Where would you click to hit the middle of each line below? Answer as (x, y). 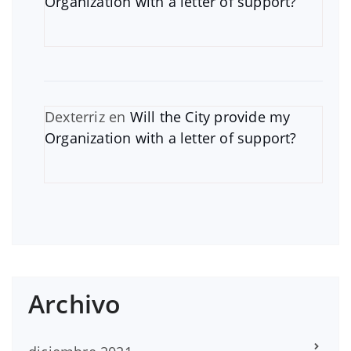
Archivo (75, 303)
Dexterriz (75, 116)
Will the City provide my (210, 116)
